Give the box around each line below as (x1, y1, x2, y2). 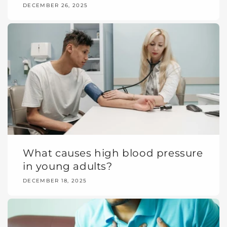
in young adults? (23, 160, 112, 173)
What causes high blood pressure (23, 147, 203, 160)
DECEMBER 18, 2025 (23, 177, 87, 184)
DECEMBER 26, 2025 (23, 2, 88, 9)
